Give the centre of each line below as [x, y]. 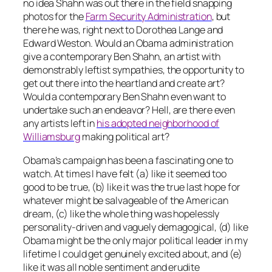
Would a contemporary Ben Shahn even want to [124, 97]
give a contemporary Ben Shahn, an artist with [122, 57]
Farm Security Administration [148, 17]
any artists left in [60, 124]
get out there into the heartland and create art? [124, 83]
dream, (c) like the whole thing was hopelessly [121, 213]
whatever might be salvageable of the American [126, 200]
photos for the [54, 17]
